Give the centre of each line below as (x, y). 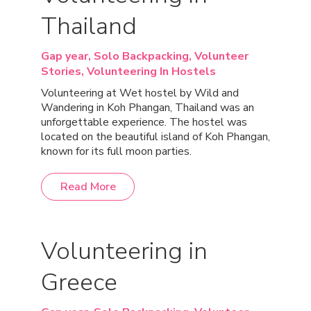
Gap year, (67, 56)
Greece (79, 282)
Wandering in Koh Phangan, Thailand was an (148, 108)
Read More (88, 187)
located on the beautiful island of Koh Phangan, (155, 137)
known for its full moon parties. (116, 151)
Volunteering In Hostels (151, 72)
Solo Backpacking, (144, 56)
